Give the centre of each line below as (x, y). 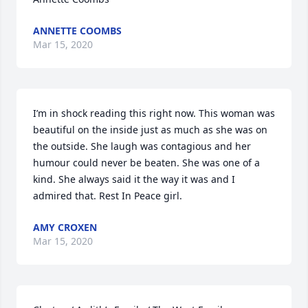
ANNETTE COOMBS (77, 31)
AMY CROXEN (65, 227)
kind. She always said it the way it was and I (134, 179)
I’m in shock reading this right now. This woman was (154, 113)
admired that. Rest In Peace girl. (108, 196)
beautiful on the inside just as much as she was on (150, 130)
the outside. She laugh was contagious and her (142, 146)
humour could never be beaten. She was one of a (146, 163)
